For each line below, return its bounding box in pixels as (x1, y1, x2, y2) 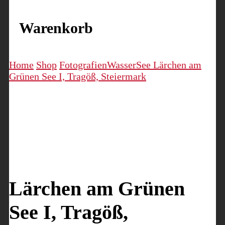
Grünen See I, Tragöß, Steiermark (9, 71, 146, 82)
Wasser (107, 59, 136, 71)
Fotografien (59, 59, 107, 71)
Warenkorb (19, 20, 93, 37)
